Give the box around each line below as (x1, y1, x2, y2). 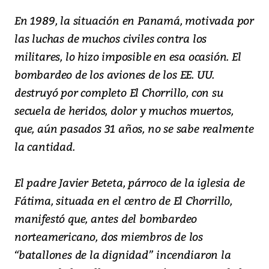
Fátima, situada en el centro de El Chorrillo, (14, 193, 232, 208)
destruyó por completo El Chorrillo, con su (14, 85, 223, 100)
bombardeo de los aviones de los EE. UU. (14, 67, 215, 82)
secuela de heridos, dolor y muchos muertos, (14, 103, 234, 118)
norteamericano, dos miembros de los (14, 229, 203, 244)
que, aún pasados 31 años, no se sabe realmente (14, 121, 254, 136)
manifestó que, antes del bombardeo (14, 211, 198, 226)
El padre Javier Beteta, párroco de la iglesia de (14, 175, 245, 190)
